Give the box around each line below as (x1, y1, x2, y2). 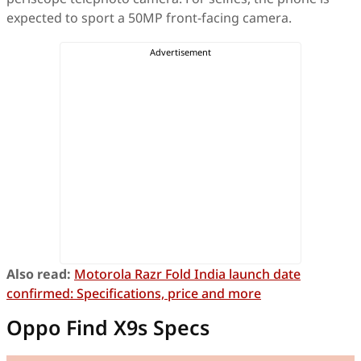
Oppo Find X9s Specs (6, 313, 210, 342)
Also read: (6, 265, 71, 284)
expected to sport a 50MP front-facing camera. (6, 9, 292, 27)
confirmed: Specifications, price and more (6, 284, 261, 303)
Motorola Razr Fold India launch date (74, 265, 301, 284)
